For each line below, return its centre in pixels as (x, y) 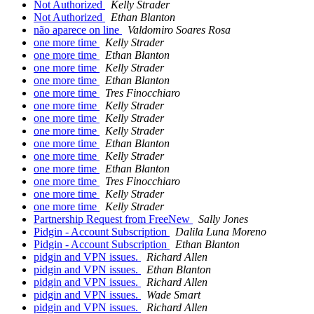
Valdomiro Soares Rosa (179, 30)
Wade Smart (173, 295)
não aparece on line (78, 30)
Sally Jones (223, 219)
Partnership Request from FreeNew (113, 219)
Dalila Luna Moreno (221, 232)
